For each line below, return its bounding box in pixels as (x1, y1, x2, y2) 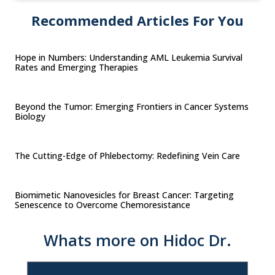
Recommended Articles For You (31, 10, 244, 29)
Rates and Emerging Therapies (15, 61, 141, 73)
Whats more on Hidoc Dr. (44, 229, 231, 250)
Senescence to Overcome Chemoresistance (15, 198, 193, 211)
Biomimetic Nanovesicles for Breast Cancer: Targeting (15, 188, 234, 201)
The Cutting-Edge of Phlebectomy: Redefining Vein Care (15, 149, 242, 161)
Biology (15, 110, 48, 122)
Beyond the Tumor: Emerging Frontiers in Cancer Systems (15, 100, 249, 112)
